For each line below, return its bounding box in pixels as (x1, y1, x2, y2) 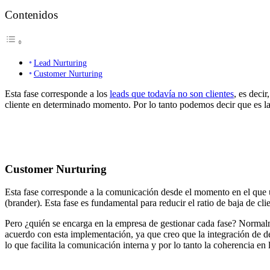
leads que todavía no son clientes (110, 88, 234, 99)
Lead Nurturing (33, 57, 87, 67)
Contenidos (5, 8, 58, 21)
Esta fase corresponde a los (5, 88, 110, 99)
